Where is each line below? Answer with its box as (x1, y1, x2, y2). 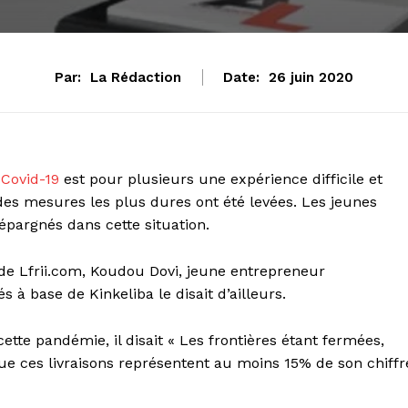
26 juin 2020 (269, 69, 353, 87)
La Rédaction (90, 69, 181, 87)
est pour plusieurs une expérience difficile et (64, 170, 382, 189)
